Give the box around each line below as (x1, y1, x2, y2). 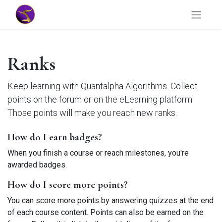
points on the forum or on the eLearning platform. (7, 94, 194, 105)
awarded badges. (7, 160, 67, 169)
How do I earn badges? (7, 130, 102, 143)
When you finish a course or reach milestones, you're (7, 148, 189, 158)
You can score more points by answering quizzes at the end (7, 195, 214, 205)
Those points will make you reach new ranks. (7, 107, 177, 118)
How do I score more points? (7, 178, 128, 191)
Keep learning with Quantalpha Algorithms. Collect (7, 80, 198, 91)
